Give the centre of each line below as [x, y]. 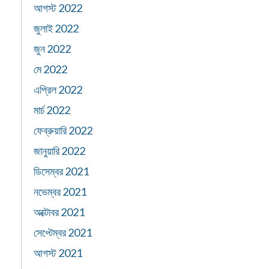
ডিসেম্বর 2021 [61, 171]
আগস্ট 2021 [58, 253]
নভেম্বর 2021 [60, 192]
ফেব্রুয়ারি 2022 [63, 130]
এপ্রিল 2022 [58, 89]
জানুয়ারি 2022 [59, 151]
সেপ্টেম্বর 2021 [63, 232]
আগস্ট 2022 [58, 8]
